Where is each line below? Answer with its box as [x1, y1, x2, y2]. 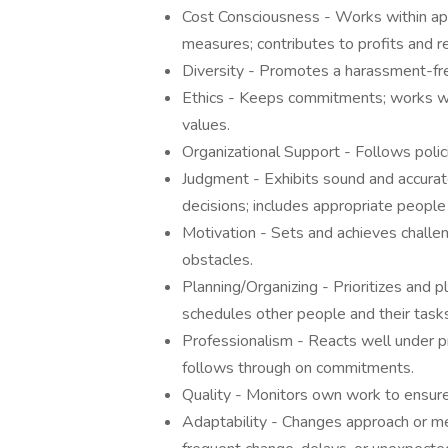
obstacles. [182, 249, 253, 271]
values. [182, 114, 230, 136]
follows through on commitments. [182, 357, 414, 379]
